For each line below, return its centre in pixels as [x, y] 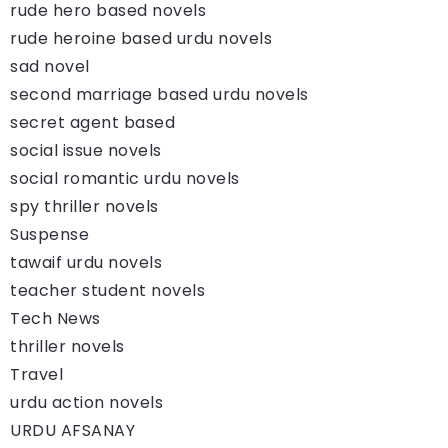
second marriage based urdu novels [159, 94]
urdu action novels [86, 402]
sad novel [50, 66]
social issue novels [86, 150]
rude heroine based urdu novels [141, 38]
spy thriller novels [84, 206]
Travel [36, 374]
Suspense [49, 234]
